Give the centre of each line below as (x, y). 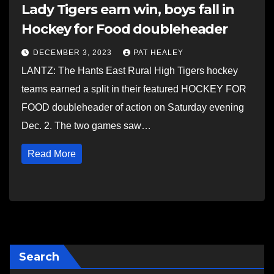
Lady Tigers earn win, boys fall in (128, 9)
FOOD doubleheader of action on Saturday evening (133, 107)
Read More (52, 154)
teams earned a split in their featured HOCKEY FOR (134, 89)
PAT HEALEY (158, 53)
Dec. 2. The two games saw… (86, 126)
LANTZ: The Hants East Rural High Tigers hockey (130, 71)
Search (39, 257)
